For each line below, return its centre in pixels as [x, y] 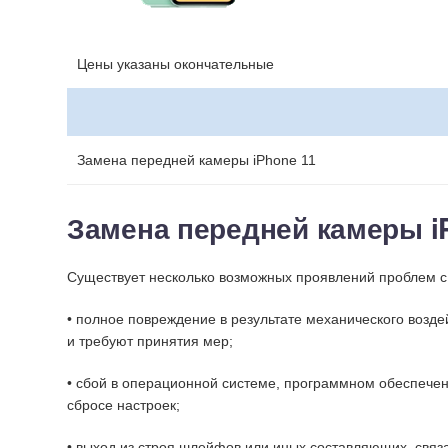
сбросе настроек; [123, 405]
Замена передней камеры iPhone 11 [196, 160]
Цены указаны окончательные [175, 64]
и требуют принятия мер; [150, 341]
